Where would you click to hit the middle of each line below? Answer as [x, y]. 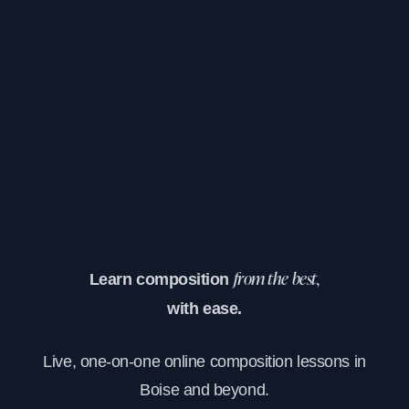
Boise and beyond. [204, 389]
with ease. [204, 308]
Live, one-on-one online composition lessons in [204, 361]
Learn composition [161, 279]
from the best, [277, 280]
